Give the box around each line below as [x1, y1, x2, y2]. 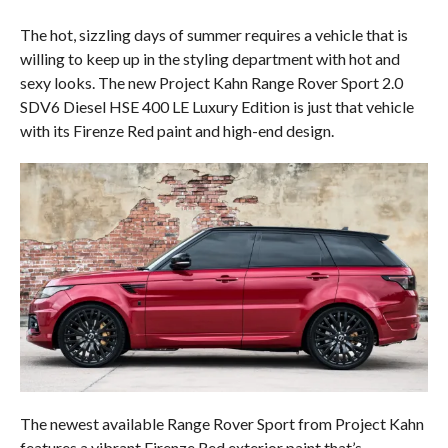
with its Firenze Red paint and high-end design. [19, 120, 334, 140]
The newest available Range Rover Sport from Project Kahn [19, 414, 424, 434]
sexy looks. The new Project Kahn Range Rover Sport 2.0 [19, 72, 403, 92]
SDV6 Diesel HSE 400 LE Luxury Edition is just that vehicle [19, 96, 414, 116]
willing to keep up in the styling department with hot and [19, 48, 400, 68]
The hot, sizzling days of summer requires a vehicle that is [19, 24, 408, 44]
